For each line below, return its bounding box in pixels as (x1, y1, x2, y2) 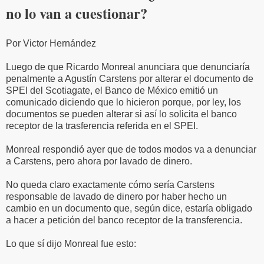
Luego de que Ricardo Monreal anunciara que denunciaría (6, 61, 250, 72)
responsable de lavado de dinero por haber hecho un (6, 191, 227, 202)
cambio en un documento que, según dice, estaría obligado (6, 203, 252, 213)
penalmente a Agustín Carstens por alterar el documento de (6, 73, 253, 84)
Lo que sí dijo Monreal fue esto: (6, 238, 136, 249)
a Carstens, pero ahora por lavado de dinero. (6, 156, 192, 166)
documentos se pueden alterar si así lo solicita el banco (6, 108, 237, 119)
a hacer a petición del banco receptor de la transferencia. (6, 214, 242, 225)
